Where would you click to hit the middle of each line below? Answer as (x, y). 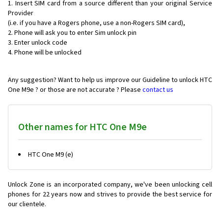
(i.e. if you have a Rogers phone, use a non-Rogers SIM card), (96, 23)
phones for (24, 195)
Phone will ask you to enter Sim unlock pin (75, 33)
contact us (158, 90)
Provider (21, 14)
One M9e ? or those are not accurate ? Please (75, 90)
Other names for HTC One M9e (82, 127)
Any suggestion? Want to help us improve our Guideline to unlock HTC (110, 80)
